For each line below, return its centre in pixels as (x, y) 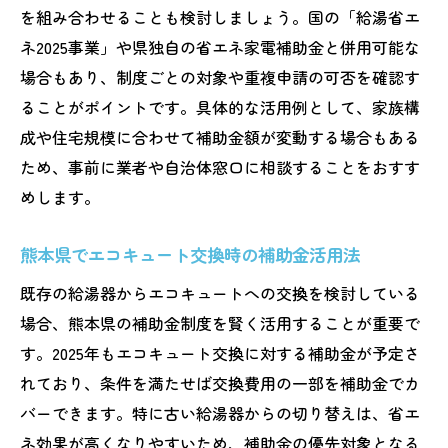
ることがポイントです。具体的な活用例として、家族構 (220, 106)
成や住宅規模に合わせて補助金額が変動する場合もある (220, 136)
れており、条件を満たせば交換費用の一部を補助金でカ (220, 382)
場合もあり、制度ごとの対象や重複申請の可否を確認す (220, 76)
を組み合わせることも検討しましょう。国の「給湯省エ (220, 16)
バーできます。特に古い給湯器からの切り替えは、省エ (220, 412)
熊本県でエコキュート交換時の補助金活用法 (190, 254)
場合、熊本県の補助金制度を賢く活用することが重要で (220, 322)
